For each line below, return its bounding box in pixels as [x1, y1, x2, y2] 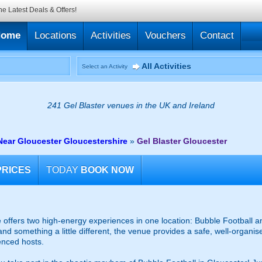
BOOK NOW [81, 165, 134, 175]
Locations [35, 30, 77, 41]
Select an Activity [82, 63, 127, 70]
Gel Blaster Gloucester [137, 136, 227, 146]
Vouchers [145, 30, 186, 41]
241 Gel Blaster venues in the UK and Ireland [47, 101, 215, 110]
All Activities [142, 61, 191, 71]
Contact [200, 30, 234, 41]
